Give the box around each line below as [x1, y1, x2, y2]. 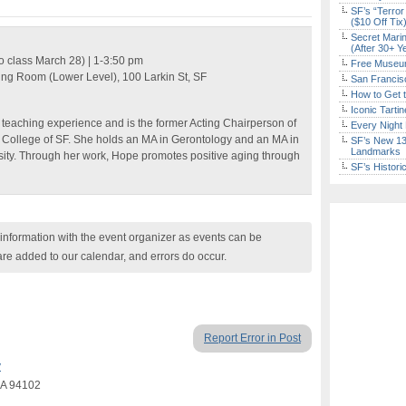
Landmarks [351, 146, 401, 157]
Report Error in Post [204, 332, 301, 344]
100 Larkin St [122, 71, 188, 83]
